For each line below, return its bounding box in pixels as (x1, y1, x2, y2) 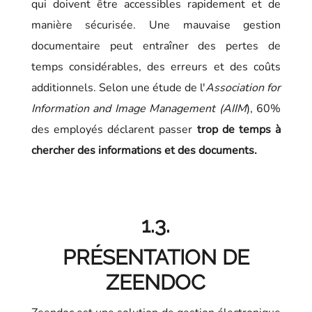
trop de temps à (196, 121, 281, 137)
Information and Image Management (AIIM (31, 100, 247, 116)
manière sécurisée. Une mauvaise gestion (31, 17, 281, 33)
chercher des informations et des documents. (31, 142, 257, 158)
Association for (205, 79, 281, 95)
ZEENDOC (106, 270, 206, 295)
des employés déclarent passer (31, 121, 197, 137)
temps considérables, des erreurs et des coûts (31, 58, 281, 75)
